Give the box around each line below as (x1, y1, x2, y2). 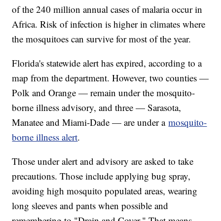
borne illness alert (12, 131, 78, 144)
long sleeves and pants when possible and (12, 199, 169, 212)
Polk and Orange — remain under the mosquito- (12, 86, 195, 99)
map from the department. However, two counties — (12, 72, 209, 84)
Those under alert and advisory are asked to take (12, 155, 194, 168)
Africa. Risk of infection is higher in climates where (12, 18, 206, 31)
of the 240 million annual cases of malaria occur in (12, 3, 203, 16)
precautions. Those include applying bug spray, (12, 170, 191, 183)
